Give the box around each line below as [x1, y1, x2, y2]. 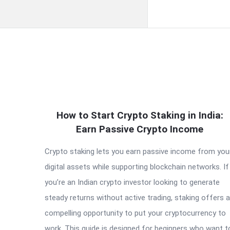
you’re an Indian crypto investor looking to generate [45, 178, 220, 187]
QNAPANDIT [44, 94, 124, 111]
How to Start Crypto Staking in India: [56, 109, 223, 121]
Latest [44, 114, 87, 131]
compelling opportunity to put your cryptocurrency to [45, 208, 226, 218]
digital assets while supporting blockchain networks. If [45, 162, 229, 171]
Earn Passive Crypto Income [76, 123, 203, 135]
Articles [44, 135, 97, 152]
